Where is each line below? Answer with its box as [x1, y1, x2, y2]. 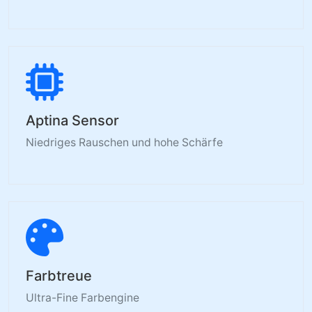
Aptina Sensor [26, 111, 119, 129]
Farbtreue [26, 267, 92, 284]
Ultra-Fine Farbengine [26, 290, 139, 304]
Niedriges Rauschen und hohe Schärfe [26, 135, 223, 149]
